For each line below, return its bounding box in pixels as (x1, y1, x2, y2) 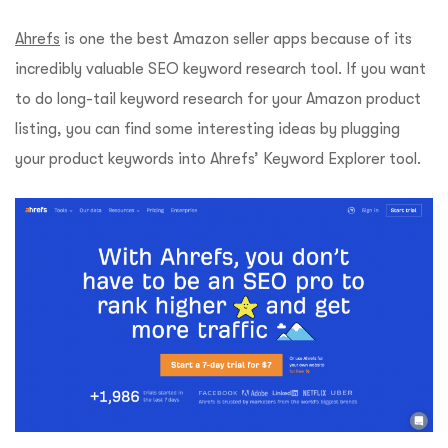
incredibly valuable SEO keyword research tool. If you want (15, 59, 426, 78)
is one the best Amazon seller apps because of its (60, 29, 412, 48)
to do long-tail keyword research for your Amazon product (15, 89, 421, 108)
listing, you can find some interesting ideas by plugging (15, 119, 400, 138)
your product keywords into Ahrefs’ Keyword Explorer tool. (15, 149, 425, 168)
